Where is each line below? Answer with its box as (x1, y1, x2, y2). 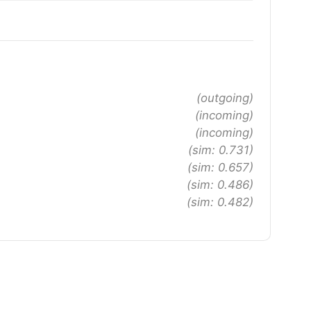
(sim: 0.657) (187, 160, 253, 174)
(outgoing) (196, 90, 253, 105)
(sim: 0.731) (188, 142, 253, 157)
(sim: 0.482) (187, 194, 253, 209)
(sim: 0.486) (187, 177, 253, 192)
